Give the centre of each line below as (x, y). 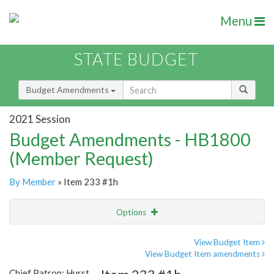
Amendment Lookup (51, 263)
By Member (32, 182)
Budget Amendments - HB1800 (130, 139)
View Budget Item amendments (203, 254)
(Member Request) (81, 158)
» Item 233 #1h (87, 182)
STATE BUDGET (136, 59)
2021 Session (40, 119)
